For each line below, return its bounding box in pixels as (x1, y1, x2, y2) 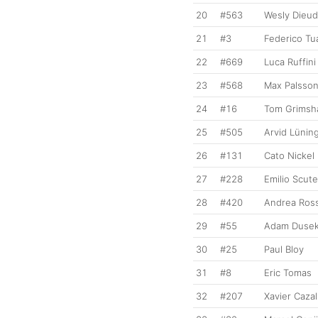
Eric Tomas (264, 266, 312, 278)
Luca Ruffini (264, 55, 316, 67)
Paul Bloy (264, 243, 304, 255)
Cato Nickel (264, 149, 314, 161)
